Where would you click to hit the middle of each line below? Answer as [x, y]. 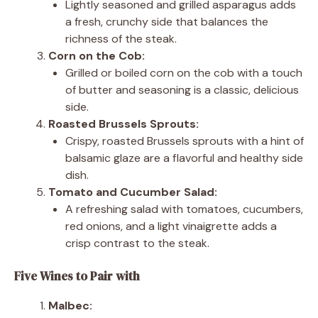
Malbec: [70, 305]
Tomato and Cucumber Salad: [133, 192]
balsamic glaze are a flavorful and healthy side [184, 158]
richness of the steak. [121, 38]
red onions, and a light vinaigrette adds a [171, 226]
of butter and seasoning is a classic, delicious [182, 89]
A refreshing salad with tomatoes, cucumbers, [184, 209]
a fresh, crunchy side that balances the [167, 21]
